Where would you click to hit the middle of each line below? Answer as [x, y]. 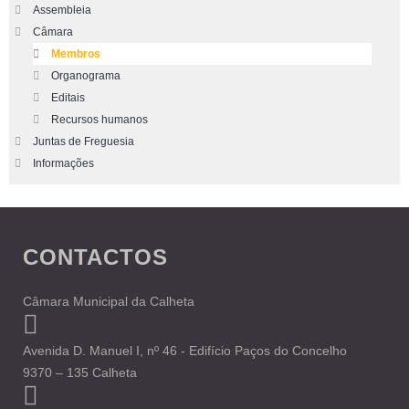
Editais [68, 98]
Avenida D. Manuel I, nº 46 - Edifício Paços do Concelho [185, 351]
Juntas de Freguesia [84, 142]
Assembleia [62, 10]
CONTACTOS [95, 257]
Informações [63, 163]
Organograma [86, 76]
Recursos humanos [100, 120]
